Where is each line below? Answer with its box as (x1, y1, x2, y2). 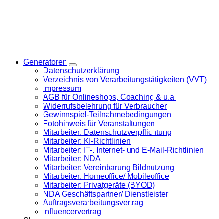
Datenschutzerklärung (43, 66, 119, 75)
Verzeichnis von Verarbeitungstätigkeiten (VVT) (43, 75, 207, 84)
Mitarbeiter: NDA (43, 154, 101, 163)
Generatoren (23, 58, 67, 66)
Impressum (43, 84, 81, 92)
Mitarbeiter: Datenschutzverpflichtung (43, 128, 172, 136)
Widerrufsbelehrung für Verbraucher (43, 102, 167, 110)
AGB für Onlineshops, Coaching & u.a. (43, 93, 176, 101)
